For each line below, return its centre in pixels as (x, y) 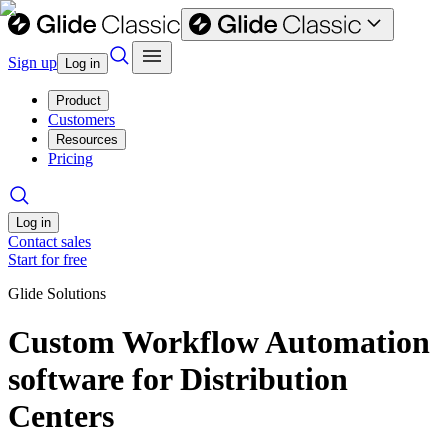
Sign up (32, 62)
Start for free (47, 259)
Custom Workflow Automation (219, 342)
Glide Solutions (57, 293)
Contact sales (49, 241)
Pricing (70, 158)
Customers (81, 119)
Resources (87, 139)
